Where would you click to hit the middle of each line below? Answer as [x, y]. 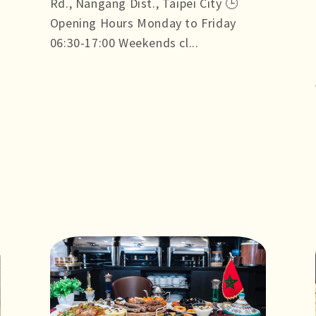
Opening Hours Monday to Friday [143, 23]
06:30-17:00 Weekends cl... [124, 42]
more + [70, 62]
